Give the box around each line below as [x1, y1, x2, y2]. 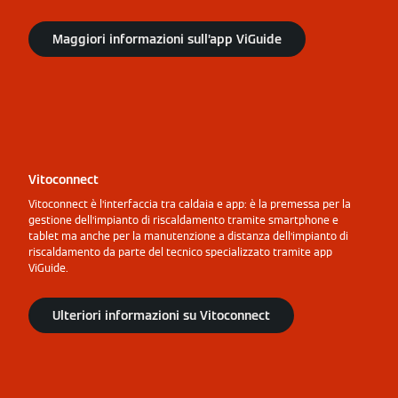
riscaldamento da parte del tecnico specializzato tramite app [28, 244, 332, 259]
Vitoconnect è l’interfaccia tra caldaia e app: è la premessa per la [28, 196, 351, 211]
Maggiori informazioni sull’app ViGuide [52, 30, 282, 47]
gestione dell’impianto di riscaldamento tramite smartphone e [28, 212, 338, 227]
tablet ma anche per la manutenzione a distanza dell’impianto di [28, 228, 348, 243]
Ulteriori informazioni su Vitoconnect [52, 306, 270, 323]
